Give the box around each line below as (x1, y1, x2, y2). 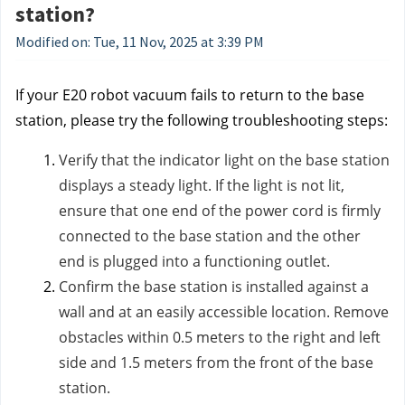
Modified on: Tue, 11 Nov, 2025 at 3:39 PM (15, 33, 264, 51)
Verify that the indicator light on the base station (59, 150, 390, 170)
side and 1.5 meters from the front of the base (59, 353, 373, 372)
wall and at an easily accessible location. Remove (59, 302, 389, 322)
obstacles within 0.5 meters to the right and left (59, 327, 381, 347)
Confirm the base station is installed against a (59, 277, 369, 297)
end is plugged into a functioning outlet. (59, 251, 330, 271)
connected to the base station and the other (59, 226, 361, 246)
